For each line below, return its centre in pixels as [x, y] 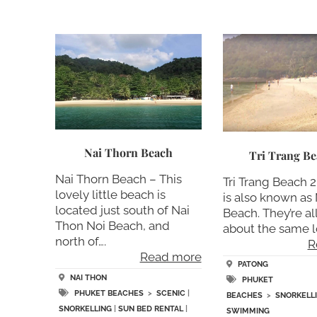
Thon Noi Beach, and [112, 226]
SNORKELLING [85, 309]
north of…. [80, 242]
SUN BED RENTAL [150, 309]
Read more [171, 257]
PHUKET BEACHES [109, 294]
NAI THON [88, 278]
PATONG [253, 265]
